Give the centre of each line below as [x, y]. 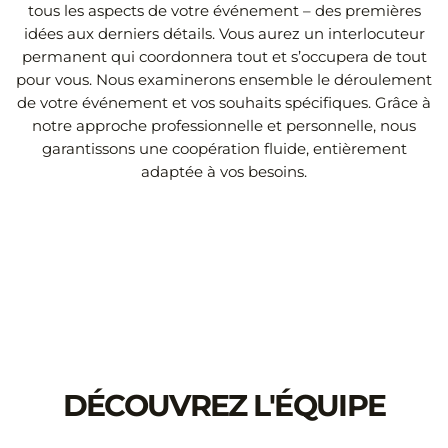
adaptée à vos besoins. [224, 172]
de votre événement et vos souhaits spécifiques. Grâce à [224, 103]
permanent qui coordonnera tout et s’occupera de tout [224, 57]
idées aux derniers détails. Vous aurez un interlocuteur [224, 34]
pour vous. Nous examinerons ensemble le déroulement [224, 80]
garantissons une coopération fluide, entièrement [224, 149]
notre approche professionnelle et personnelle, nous [224, 126]
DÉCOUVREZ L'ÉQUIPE [224, 406]
